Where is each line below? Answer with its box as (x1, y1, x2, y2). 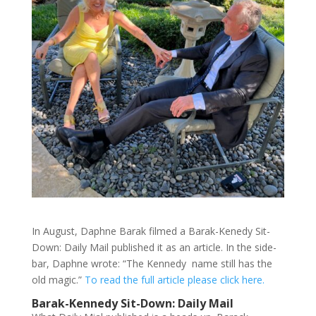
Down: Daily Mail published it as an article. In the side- (31, 240, 276, 254)
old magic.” (31, 272, 85, 286)
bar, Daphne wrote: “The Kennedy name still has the (31, 256, 272, 270)
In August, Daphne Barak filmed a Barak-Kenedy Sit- (31, 224, 270, 238)
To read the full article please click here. (84, 272, 265, 286)
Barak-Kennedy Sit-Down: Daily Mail (31, 295, 233, 311)
